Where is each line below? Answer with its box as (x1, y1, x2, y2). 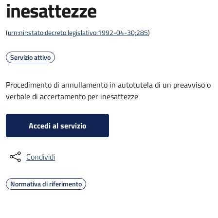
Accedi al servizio (28, 120, 87, 131)
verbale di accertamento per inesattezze (6, 91, 138, 102)
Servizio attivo (10, 52, 51, 62)
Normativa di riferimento (10, 179, 82, 189)
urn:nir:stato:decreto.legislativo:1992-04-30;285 (8, 27, 148, 37)
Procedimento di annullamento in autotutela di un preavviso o (6, 79, 211, 91)
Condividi (26, 151, 55, 163)
